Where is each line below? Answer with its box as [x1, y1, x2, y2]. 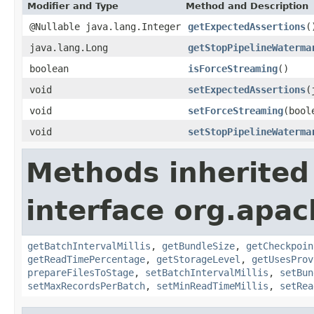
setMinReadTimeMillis [156, 280, 268, 292]
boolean [29, 62, 69, 74]
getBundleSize [162, 240, 235, 252]
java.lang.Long [29, 41, 108, 53]
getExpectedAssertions [188, 20, 306, 32]
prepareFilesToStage [27, 266, 134, 278]
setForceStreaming [188, 104, 283, 116]
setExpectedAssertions [188, 83, 306, 95]
